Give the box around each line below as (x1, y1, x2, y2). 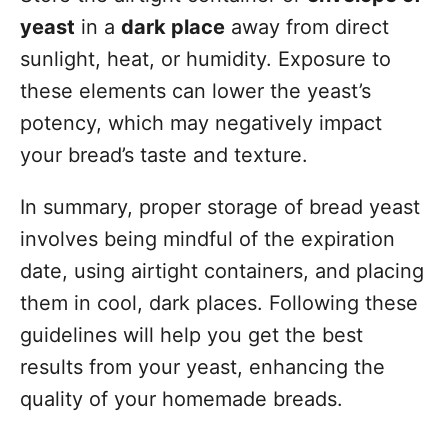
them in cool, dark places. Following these (20, 291, 418, 315)
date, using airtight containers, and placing (20, 259, 424, 283)
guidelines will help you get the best (20, 323, 363, 347)
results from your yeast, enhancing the (20, 355, 385, 379)
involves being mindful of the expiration (20, 227, 395, 251)
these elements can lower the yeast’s (20, 79, 371, 103)
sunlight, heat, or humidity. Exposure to (20, 47, 391, 71)
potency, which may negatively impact (20, 111, 382, 135)
